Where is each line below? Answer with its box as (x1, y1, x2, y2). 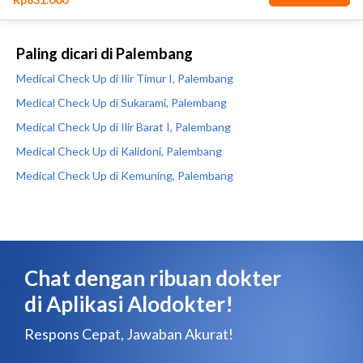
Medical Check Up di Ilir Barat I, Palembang (16, 120, 231, 134)
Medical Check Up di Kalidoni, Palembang (16, 144, 222, 158)
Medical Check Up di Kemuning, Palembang (16, 169, 233, 182)
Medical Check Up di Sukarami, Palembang (16, 96, 227, 109)
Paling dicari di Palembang (16, 45, 193, 62)
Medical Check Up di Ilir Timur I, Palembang (16, 71, 233, 85)
